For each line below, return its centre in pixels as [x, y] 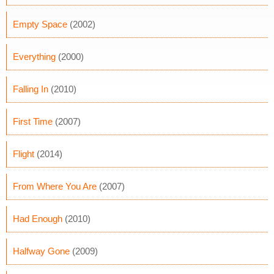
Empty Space [40, 24]
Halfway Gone [41, 251]
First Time [33, 121]
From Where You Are [55, 186]
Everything [34, 57]
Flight [24, 154]
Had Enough [38, 219]
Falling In [31, 89]
